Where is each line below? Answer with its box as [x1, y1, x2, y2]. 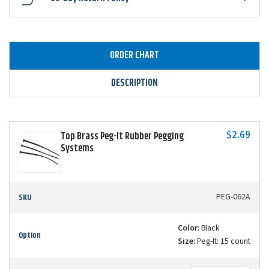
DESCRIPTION [111, 76, 158, 91]
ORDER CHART [110, 48, 159, 64]
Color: [178, 223, 199, 235]
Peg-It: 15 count [195, 236, 250, 249]
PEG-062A [216, 192, 250, 204]
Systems [61, 141, 94, 157]
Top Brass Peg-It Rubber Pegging [61, 129, 184, 145]
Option [19, 229, 41, 243]
